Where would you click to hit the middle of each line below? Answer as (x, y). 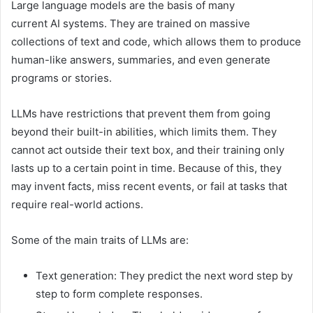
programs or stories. (61, 78)
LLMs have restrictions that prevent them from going (141, 114)
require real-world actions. (77, 205)
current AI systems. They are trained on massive (131, 24)
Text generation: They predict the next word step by (164, 276)
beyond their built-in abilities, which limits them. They (144, 132)
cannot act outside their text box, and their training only (148, 150)
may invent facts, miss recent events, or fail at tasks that (149, 187)
